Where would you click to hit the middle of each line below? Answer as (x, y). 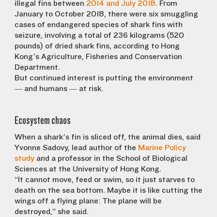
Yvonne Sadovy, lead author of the (76, 147)
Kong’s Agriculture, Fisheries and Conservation (98, 56)
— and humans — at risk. (59, 88)
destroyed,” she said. (52, 211)
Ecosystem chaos (43, 120)
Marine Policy (162, 147)
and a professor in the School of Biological (111, 158)
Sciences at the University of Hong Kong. (88, 169)
